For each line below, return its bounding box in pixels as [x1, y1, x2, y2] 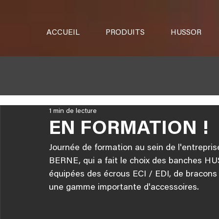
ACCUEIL [46, 29, 80, 37]
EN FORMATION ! [49, 120, 209, 139]
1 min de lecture [49, 108, 97, 115]
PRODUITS [106, 29, 145, 37]
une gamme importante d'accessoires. [49, 183, 199, 192]
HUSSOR [171, 29, 201, 37]
